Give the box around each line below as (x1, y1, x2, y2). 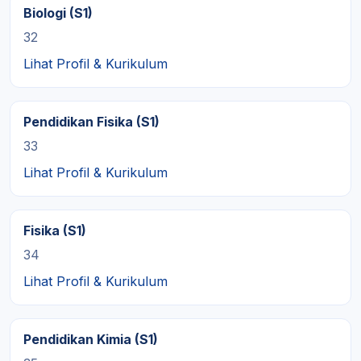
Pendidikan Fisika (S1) (23, 114, 160, 130)
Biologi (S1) (23, 5, 93, 21)
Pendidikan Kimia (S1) (23, 331, 158, 347)
